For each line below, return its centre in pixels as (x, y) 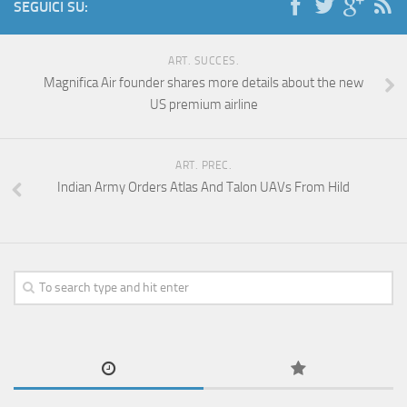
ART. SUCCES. (203, 61)
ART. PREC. (203, 166)
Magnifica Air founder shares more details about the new (203, 83)
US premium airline (203, 105)
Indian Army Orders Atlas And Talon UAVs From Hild (203, 188)
